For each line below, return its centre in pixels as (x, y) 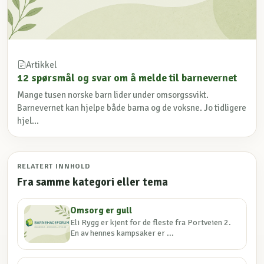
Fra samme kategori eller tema (93, 182)
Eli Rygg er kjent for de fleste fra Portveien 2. (151, 223)
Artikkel (41, 65)
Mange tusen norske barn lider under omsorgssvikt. (113, 95)
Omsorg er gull (101, 211)
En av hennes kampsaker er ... (122, 233)
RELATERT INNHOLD (54, 167)
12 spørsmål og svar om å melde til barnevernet (127, 78)
